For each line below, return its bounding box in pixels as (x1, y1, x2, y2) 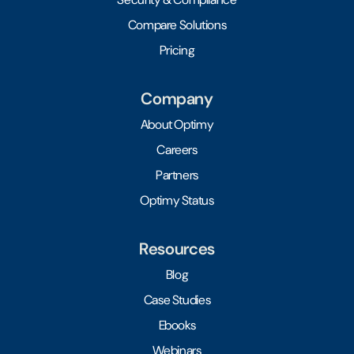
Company (141, 88, 213, 110)
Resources (139, 238, 215, 260)
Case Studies (143, 292, 211, 309)
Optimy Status (140, 192, 214, 209)
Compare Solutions (127, 17, 227, 34)
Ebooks (158, 317, 196, 334)
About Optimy (140, 116, 214, 134)
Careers (156, 141, 198, 159)
